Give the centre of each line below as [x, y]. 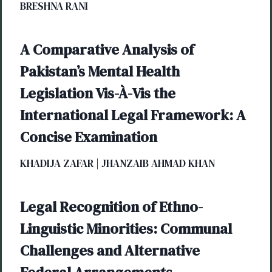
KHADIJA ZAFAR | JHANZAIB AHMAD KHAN [117, 163]
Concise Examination [89, 137]
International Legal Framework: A [133, 115]
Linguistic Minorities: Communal [126, 228]
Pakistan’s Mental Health [100, 71]
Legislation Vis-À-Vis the [98, 93]
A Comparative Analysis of [107, 49]
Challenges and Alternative [110, 250]
